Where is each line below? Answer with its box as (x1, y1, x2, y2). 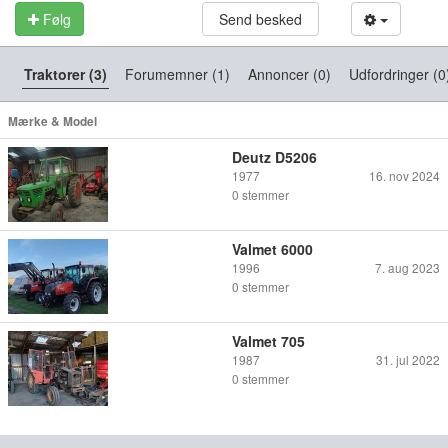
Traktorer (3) (24, 63, 107, 84)
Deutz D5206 (232, 146, 317, 167)
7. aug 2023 (375, 258, 440, 276)
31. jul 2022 (376, 350, 440, 368)
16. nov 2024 (369, 166, 440, 184)
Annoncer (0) (248, 63, 331, 84)
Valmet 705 (232, 330, 305, 351)
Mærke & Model (8, 112, 97, 130)
